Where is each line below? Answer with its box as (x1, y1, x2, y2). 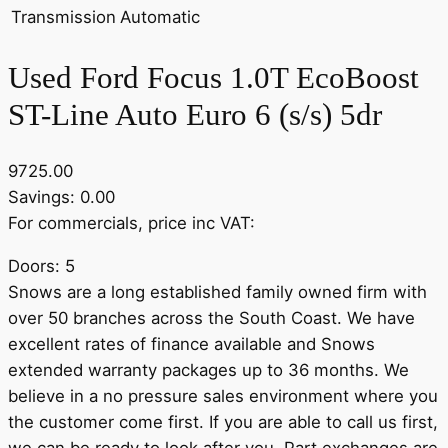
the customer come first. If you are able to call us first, (8, 412, 438, 433)
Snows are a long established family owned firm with (8, 282, 427, 303)
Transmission (11, 7, 116, 27)
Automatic (120, 7, 200, 27)
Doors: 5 (8, 256, 75, 277)
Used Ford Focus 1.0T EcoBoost (8, 59, 419, 95)
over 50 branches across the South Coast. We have (8, 308, 415, 329)
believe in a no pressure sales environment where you (8, 386, 438, 407)
